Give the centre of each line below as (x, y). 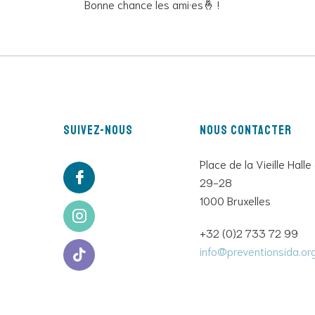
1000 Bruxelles (235, 200)
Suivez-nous (98, 130)
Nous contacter (245, 130)
